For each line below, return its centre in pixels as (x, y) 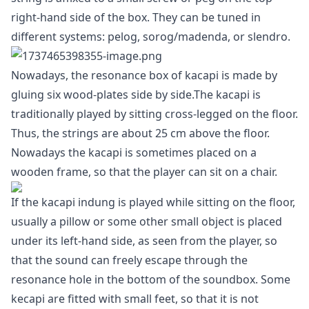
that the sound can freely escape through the (129, 260)
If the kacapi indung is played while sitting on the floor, (153, 202)
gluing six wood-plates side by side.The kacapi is (136, 94)
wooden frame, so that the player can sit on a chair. (144, 172)
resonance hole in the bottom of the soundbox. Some (151, 279)
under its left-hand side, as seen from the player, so (144, 241)
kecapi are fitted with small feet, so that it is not (135, 299)
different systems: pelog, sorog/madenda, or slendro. (151, 37)
